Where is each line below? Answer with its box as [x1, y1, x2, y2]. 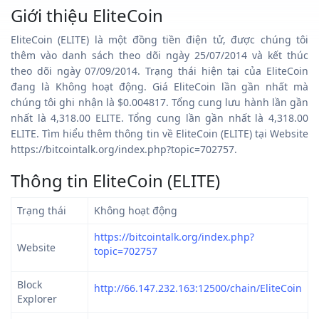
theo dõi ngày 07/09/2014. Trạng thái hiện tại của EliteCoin [11, 63, 308, 78]
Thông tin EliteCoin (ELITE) [11, 168, 220, 192]
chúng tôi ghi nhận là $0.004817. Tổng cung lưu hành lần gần [11, 95, 308, 109]
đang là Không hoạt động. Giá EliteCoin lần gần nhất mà [11, 79, 308, 93]
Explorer [17, 291, 57, 305]
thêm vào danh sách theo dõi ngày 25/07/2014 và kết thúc [11, 48, 308, 62]
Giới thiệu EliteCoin [11, 3, 163, 27]
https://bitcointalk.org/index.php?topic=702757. [11, 142, 237, 156]
